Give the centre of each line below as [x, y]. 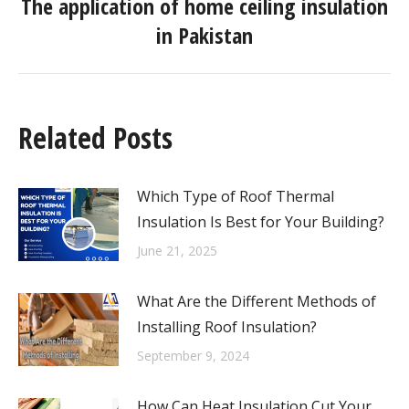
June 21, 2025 [177, 250]
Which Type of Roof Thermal [236, 196]
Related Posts [95, 137]
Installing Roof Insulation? [227, 326]
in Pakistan [204, 35]
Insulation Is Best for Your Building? [261, 221]
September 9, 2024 [193, 355]
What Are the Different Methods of [257, 301]
